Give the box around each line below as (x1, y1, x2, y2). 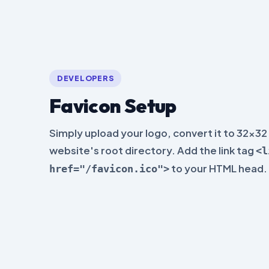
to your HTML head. (169, 162, 267, 175)
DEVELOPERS (56, 73, 114, 83)
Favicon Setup (49, 94, 177, 118)
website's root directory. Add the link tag (49, 144, 256, 157)
